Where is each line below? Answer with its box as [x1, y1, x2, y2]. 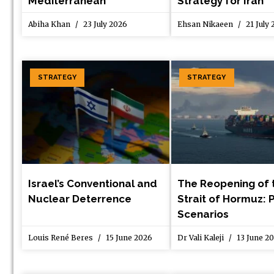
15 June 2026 [104, 233, 152, 243]
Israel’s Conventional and [28, 177, 157, 190]
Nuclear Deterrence [28, 193, 131, 206]
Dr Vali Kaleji [177, 233, 226, 243]
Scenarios [177, 208, 229, 221]
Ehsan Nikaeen [177, 20, 235, 29]
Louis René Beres [28, 233, 95, 243]
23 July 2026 [81, 20, 127, 29]
